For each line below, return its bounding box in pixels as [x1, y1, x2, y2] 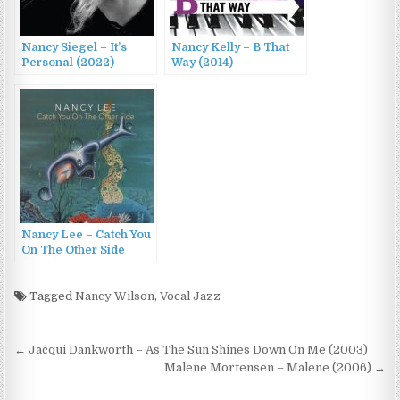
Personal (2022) [21, 56, 115, 70]
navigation [13, 361, 138, 395]
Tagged [27, 289, 76, 304]
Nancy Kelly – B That [171, 41, 290, 54]
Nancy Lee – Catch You [21, 229, 152, 242]
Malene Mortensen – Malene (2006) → [163, 361, 386, 375]
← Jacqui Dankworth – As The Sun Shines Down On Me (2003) [14, 343, 369, 357]
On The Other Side [21, 244, 126, 257]
